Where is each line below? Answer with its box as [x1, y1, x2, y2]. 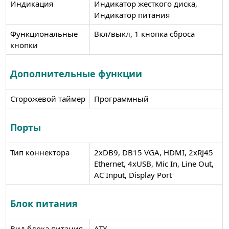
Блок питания [10, 197, 78, 210]
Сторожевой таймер [10, 93, 85, 104]
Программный [94, 93, 149, 104]
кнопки [10, 39, 38, 50]
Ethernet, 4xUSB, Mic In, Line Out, [94, 158, 214, 169]
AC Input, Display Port [94, 169, 172, 180]
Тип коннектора [10, 147, 70, 157]
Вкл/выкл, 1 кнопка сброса [94, 28, 195, 39]
